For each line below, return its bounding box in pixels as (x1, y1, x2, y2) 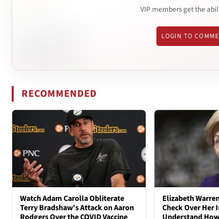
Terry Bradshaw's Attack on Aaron (20, 202, 134, 214)
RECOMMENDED (22, 86, 97, 101)
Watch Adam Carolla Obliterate (20, 193, 124, 204)
